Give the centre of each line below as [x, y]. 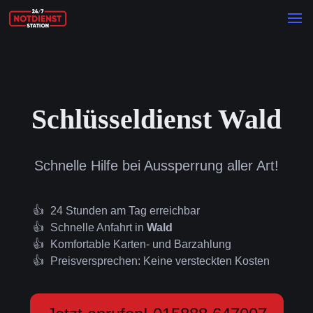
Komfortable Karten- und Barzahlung [140, 244]
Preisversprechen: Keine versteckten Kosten [160, 261]
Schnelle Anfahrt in [98, 227]
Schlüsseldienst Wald [156, 119]
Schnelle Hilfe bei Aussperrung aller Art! [156, 166]
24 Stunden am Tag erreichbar [125, 211]
